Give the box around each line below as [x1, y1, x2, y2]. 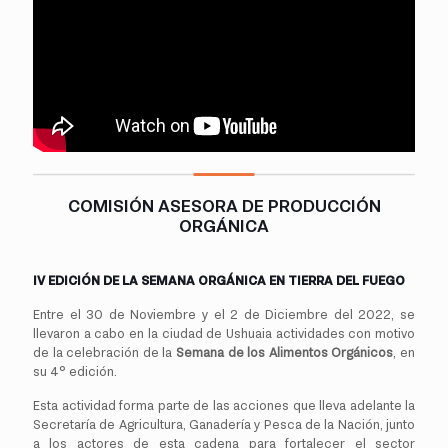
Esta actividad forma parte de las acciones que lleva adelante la [33, 398, 415, 414]
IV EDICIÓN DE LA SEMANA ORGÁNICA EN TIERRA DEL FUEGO [33, 273, 405, 289]
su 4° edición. [33, 364, 117, 380]
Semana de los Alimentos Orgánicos [176, 345, 394, 361]
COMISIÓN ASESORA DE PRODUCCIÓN [67, 195, 381, 218]
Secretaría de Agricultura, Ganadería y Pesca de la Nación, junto [33, 417, 415, 433]
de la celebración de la [33, 345, 176, 361]
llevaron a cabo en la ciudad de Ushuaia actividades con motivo [33, 326, 415, 342]
